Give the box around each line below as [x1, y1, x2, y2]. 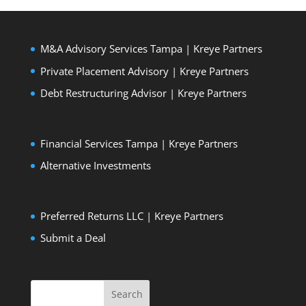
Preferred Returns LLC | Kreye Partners [40, 208, 223, 223]
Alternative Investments [40, 158, 151, 173]
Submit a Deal [40, 231, 106, 245]
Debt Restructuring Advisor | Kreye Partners [40, 86, 247, 100]
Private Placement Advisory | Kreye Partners [40, 64, 249, 78]
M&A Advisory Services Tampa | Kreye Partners [40, 42, 262, 56]
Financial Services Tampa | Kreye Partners [40, 136, 238, 150]
